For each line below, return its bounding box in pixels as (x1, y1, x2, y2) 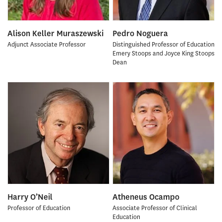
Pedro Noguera (112, 28, 168, 39)
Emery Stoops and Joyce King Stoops (112, 49, 215, 58)
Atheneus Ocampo (112, 191, 179, 202)
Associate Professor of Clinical (112, 204, 197, 213)
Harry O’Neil (7, 191, 53, 202)
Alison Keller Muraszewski (7, 28, 104, 39)
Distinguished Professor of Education (112, 40, 215, 49)
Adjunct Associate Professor (7, 40, 86, 49)
